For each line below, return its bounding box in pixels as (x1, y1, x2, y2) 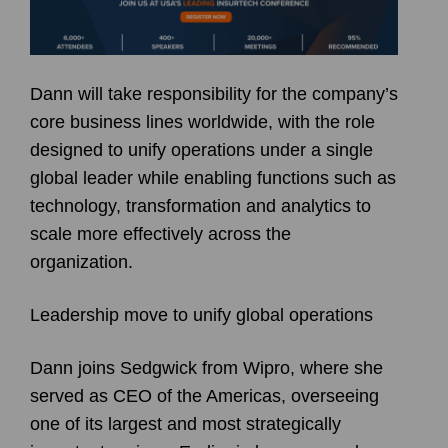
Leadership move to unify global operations (30, 304, 373, 325)
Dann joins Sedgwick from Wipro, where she (30, 357, 383, 378)
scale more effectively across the (30, 223, 291, 244)
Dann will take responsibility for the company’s (30, 83, 398, 104)
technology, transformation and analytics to (30, 195, 371, 216)
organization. (30, 251, 133, 272)
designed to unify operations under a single (30, 139, 373, 160)
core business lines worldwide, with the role (30, 111, 375, 132)
